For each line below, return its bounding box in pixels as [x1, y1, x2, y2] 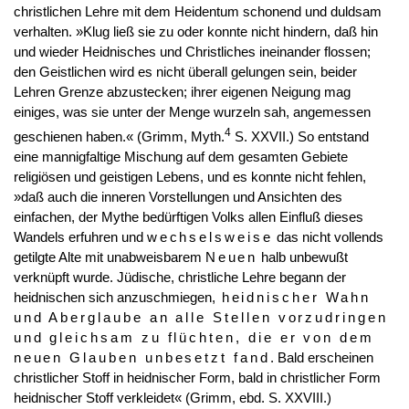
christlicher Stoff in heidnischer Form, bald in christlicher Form [13, 371, 381, 386]
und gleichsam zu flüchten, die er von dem [13, 330, 374, 346]
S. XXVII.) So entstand [230, 130, 369, 145]
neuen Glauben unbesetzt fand [13, 351, 270, 366]
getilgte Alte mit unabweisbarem [13, 250, 205, 266]
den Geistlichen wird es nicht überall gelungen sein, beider [13, 65, 357, 80]
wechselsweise [146, 230, 273, 246]
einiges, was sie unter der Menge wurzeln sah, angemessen [13, 105, 371, 121]
